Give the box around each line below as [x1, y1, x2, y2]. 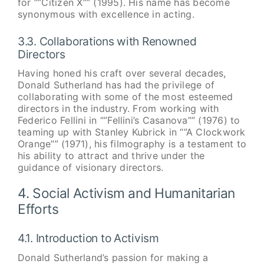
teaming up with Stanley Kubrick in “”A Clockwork [17, 126, 246, 138]
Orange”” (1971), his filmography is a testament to [17, 138, 246, 150]
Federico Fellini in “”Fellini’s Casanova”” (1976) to [17, 114, 240, 127]
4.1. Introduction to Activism [17, 231, 159, 246]
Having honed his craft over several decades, [17, 67, 226, 80]
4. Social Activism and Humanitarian [17, 185, 236, 202]
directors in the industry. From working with [17, 103, 219, 115]
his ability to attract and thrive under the [17, 150, 205, 162]
